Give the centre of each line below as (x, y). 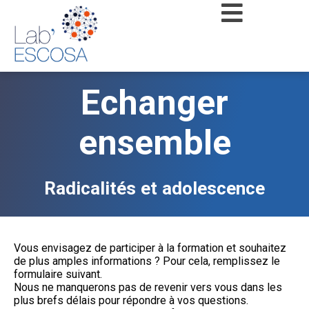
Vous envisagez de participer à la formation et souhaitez (150, 248)
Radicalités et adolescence (154, 188)
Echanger (154, 103)
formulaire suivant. (58, 274)
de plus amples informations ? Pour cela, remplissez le (147, 261)
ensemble (154, 143)
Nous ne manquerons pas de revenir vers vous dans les (148, 287)
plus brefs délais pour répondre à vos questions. (131, 300)
